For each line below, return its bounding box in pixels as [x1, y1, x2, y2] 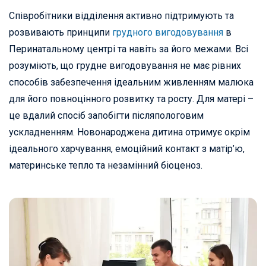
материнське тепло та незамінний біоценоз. [9, 160, 202, 172]
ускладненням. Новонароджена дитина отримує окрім [9, 126, 250, 138]
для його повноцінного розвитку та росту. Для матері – [9, 93, 254, 105]
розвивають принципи [9, 27, 112, 39]
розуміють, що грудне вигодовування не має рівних [9, 60, 241, 72]
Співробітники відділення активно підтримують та [9, 10, 234, 22]
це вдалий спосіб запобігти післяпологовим [9, 110, 204, 122]
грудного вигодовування [112, 27, 223, 39]
